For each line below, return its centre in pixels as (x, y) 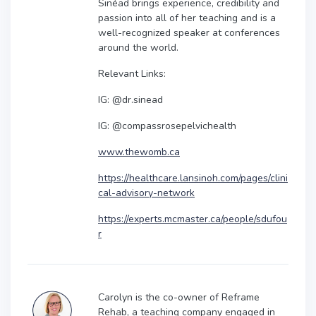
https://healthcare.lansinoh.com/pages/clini (193, 178)
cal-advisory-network (146, 193)
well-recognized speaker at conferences (189, 32)
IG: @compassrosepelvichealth (167, 126)
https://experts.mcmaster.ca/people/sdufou (193, 219)
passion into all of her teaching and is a (187, 18)
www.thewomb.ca (139, 152)
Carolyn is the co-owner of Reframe (179, 297)
